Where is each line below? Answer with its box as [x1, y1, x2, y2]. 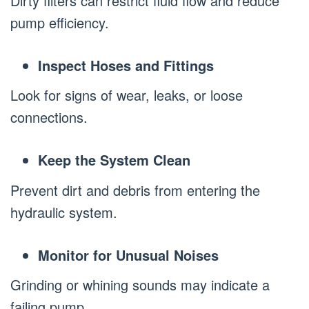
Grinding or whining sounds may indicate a [10, 275, 270, 295]
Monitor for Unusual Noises [38, 244, 219, 265]
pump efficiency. [10, 12, 109, 32]
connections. [10, 107, 88, 128]
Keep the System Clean [38, 150, 190, 170]
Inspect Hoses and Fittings [38, 54, 214, 75]
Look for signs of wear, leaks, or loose [10, 85, 243, 106]
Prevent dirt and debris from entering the [10, 179, 260, 200]
